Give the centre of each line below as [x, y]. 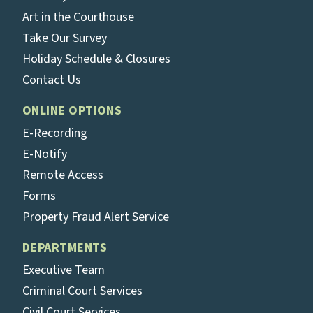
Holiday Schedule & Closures [96, 59]
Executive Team [64, 270]
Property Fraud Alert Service [96, 217]
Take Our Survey [65, 38]
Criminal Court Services [82, 291]
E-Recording [55, 133]
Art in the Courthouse [78, 17]
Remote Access [63, 175]
